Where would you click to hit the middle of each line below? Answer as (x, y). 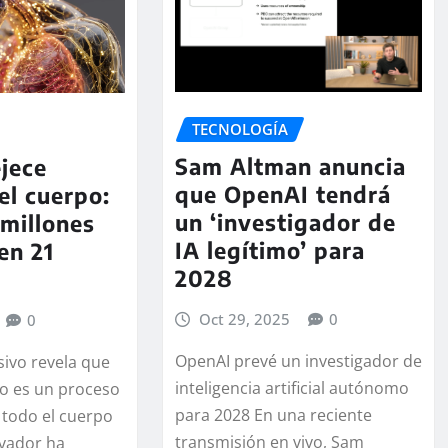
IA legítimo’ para (269, 249)
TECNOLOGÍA (239, 129)
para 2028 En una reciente (273, 415)
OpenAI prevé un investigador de (298, 361)
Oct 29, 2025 (245, 318)
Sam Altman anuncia (290, 165)
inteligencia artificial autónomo (291, 388)
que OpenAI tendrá (282, 193)
